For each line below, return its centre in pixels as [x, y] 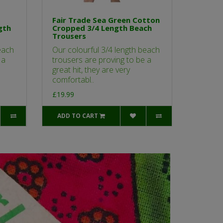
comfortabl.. [73, 80]
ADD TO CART [77, 116]
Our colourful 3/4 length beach [106, 50]
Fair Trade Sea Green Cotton [106, 20]
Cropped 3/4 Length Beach [102, 28]
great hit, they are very [91, 70]
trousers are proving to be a [102, 60]
